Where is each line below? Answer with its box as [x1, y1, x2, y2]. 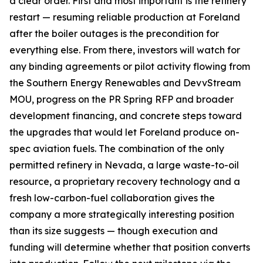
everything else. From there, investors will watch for [9, 44, 240, 56]
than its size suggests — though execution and [9, 225, 218, 237]
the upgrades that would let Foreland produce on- [9, 126, 240, 138]
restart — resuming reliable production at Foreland [9, 11, 240, 23]
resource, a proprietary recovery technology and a [9, 176, 240, 187]
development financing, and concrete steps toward [9, 110, 242, 122]
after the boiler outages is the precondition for [9, 28, 219, 39]
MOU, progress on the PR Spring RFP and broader [9, 93, 234, 105]
